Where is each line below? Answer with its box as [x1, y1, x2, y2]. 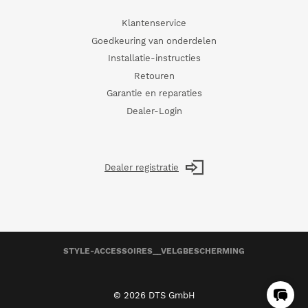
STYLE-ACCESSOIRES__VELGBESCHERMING [63, 245, 245, 256]
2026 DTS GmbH [123, 290, 195, 300]
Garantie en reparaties [106, 88, 202, 98]
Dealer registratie [104, 162, 179, 173]
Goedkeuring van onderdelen [91, 35, 217, 46]
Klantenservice [122, 18, 186, 28]
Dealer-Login [126, 105, 182, 116]
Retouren [133, 70, 175, 81]
